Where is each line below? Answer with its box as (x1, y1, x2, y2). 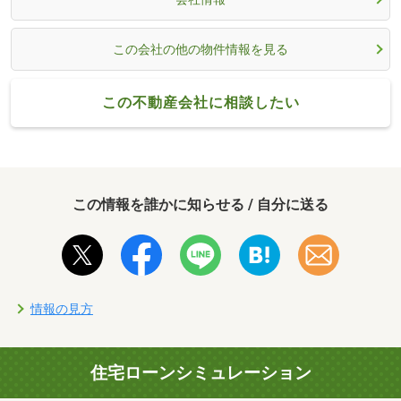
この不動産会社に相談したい (101, 93, 300, 111)
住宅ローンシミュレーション (90, 363, 311, 384)
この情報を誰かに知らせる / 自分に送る (73, 195, 328, 213)
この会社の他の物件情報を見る (113, 42, 288, 57)
